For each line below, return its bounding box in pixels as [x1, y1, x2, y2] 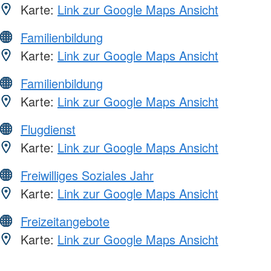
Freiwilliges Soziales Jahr [21, 166, 154, 184]
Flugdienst [21, 120, 76, 138]
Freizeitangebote [21, 212, 109, 230]
